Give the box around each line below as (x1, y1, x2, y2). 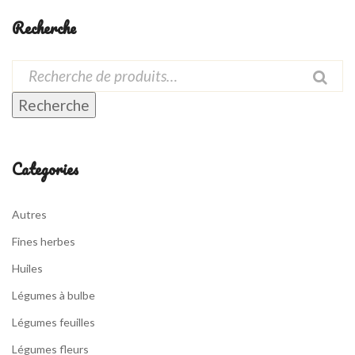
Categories (12, 156, 78, 181)
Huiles (12, 261, 43, 275)
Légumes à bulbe (12, 288, 95, 302)
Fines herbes (12, 234, 75, 248)
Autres (12, 207, 47, 221)
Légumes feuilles (12, 315, 95, 329)
